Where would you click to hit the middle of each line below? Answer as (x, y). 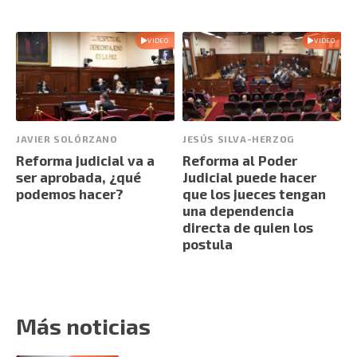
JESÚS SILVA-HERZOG (238, 138)
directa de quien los (248, 227)
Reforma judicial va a (85, 160)
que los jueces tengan (254, 193)
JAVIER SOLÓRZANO (67, 138)
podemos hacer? (70, 193)
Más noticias (83, 326)
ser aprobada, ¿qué (78, 177)
